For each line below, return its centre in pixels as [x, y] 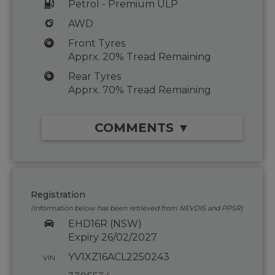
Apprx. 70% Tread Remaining [139, 90]
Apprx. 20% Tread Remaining [139, 57]
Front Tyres [96, 44]
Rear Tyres [94, 77]
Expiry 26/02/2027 [112, 238]
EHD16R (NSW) [105, 224]
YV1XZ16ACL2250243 [118, 257]
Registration [58, 195]
